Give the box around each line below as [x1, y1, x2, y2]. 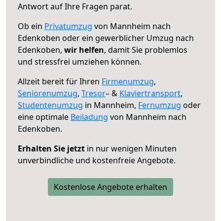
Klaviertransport [119, 87, 181, 99]
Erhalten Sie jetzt [18, 143, 85, 154]
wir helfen [64, 44, 104, 55]
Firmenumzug [102, 75, 154, 87]
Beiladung [71, 111, 108, 122]
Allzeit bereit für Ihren [18, 75, 102, 87]
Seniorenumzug [18, 87, 77, 99]
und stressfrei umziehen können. [18, 56, 142, 67]
